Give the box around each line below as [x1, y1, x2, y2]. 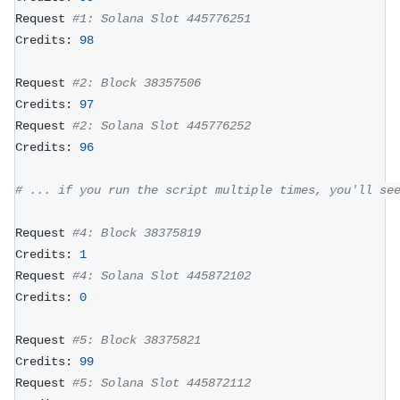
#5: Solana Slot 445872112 [72, 375, 251, 390]
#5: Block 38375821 [72, 332, 201, 347]
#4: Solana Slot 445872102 [72, 268, 251, 283]
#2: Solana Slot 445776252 [72, 118, 251, 133]
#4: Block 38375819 [72, 225, 201, 240]
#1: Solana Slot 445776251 [72, 11, 251, 26]
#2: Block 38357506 [72, 75, 201, 90]
